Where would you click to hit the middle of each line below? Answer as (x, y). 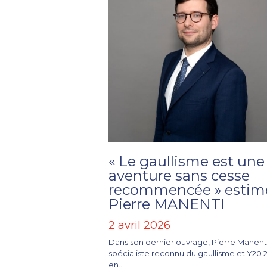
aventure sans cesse (179, 176)
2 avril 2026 (140, 226)
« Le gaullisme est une (187, 162)
